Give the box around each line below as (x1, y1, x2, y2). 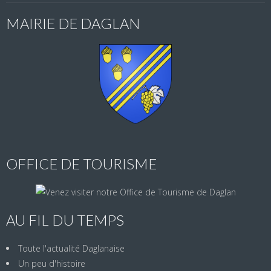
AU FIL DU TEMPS (6, 211, 124, 229)
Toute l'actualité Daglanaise (18, 242, 125, 254)
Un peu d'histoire (18, 257, 85, 269)
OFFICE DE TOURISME (6, 154, 157, 172)
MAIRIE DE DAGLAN (6, 14, 140, 32)
